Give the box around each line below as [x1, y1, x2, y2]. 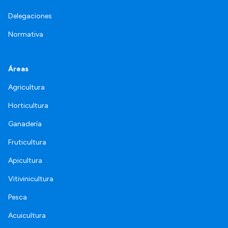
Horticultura [8, 101, 48, 110]
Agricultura [8, 82, 45, 92]
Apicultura [8, 156, 42, 165]
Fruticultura [8, 137, 46, 147]
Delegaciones [8, 11, 52, 20]
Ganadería [8, 119, 42, 128]
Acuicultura [8, 211, 46, 220]
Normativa [8, 30, 43, 39]
